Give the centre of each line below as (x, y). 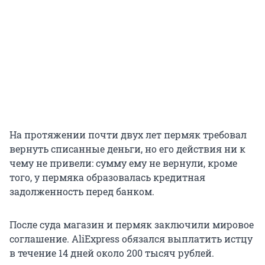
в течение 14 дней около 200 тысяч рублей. (112, 253)
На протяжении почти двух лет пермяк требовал (128, 135)
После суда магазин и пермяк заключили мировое (132, 225)
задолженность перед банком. (82, 192)
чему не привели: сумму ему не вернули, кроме (123, 163)
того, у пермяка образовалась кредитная (107, 177)
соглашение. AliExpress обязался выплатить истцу (131, 239)
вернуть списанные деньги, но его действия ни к (127, 149)
